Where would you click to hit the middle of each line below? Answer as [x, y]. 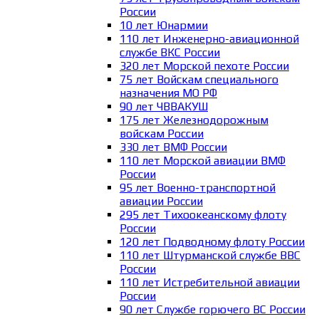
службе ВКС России [170, 52]
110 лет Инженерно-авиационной [209, 38]
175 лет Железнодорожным [194, 120]
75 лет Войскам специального [199, 79]
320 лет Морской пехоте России [204, 66]
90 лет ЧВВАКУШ [164, 106]
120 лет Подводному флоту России [212, 241]
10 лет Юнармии [164, 25]
